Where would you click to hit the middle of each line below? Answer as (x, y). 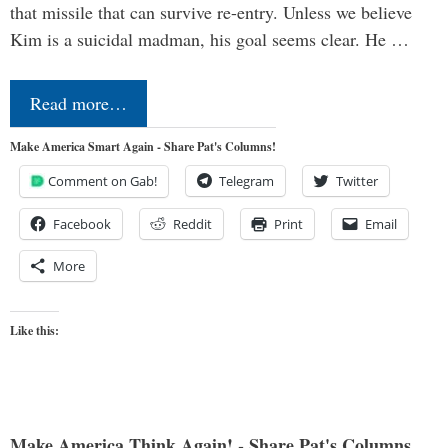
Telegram (246, 181)
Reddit (192, 224)
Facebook (82, 224)
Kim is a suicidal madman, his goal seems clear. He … (209, 39)
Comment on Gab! (102, 181)
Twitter (357, 181)
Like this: (34, 331)
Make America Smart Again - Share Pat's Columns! (143, 147)
